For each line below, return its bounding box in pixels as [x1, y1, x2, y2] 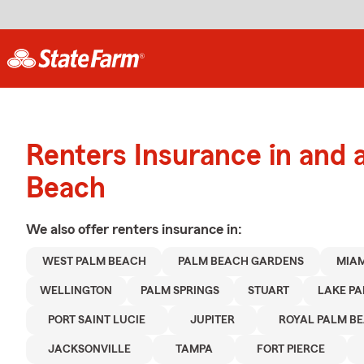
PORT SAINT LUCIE [48, 314, 146, 326]
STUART [248, 285, 290, 297]
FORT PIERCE [257, 344, 326, 355]
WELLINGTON [40, 285, 113, 297]
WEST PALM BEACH [41, 256, 146, 267]
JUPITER [189, 314, 235, 326]
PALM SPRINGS [141, 285, 220, 297]
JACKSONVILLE [48, 344, 132, 355]
